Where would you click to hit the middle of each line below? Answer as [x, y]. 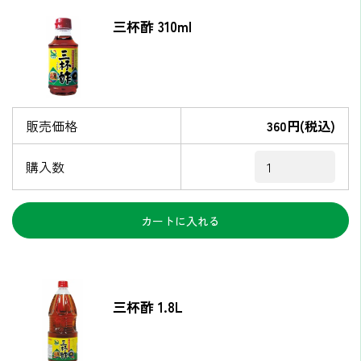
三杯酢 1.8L [148, 307]
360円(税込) [301, 126]
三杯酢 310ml [153, 26]
